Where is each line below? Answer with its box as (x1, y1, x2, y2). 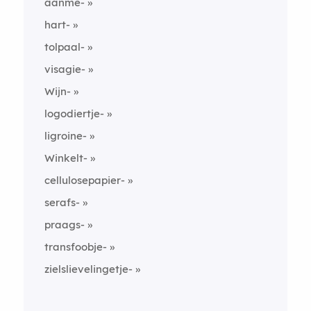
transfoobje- (44, 240, 107, 253)
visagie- (44, 62, 85, 76)
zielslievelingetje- (44, 262, 133, 276)
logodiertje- (44, 107, 104, 120)
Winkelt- (44, 151, 87, 165)
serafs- (44, 196, 80, 209)
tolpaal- (44, 40, 85, 53)
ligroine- (44, 129, 87, 142)
